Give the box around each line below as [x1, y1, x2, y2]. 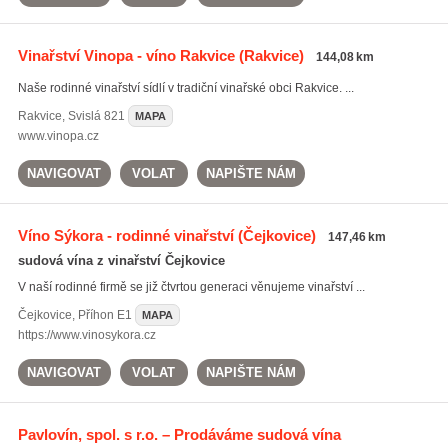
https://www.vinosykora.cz [17, 328, 156, 342]
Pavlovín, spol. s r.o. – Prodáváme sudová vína [17, 426, 341, 443]
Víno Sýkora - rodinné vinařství [17, 227, 234, 244]
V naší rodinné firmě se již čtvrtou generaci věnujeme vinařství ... [17, 280, 365, 294]
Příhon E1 [77, 308, 132, 322]
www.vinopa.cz [17, 129, 99, 143]
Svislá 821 [67, 109, 125, 123]
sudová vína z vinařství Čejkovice [17, 253, 225, 268]
